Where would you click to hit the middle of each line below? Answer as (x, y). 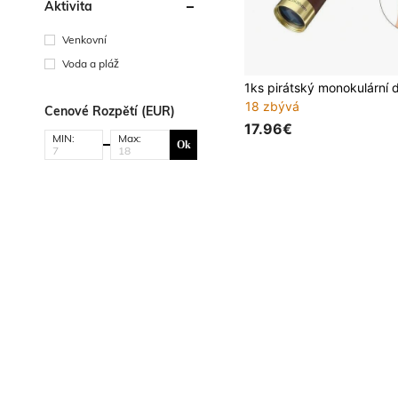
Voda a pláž (91, 64)
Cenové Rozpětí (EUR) (110, 111)
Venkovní (84, 40)
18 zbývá (273, 107)
